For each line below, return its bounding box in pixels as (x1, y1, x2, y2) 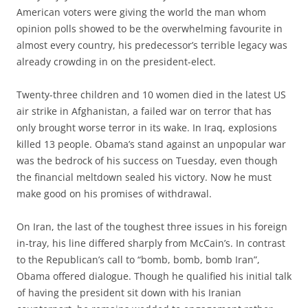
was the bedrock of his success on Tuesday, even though (16, 153, 278, 167)
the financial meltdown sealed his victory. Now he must (16, 170, 272, 184)
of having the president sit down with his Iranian (16, 285, 241, 299)
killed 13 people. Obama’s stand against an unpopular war (16, 137, 286, 151)
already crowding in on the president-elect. (16, 54, 216, 68)
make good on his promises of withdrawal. (16, 186, 212, 200)
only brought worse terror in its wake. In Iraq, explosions (16, 120, 277, 134)
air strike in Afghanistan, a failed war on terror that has (16, 104, 272, 118)
